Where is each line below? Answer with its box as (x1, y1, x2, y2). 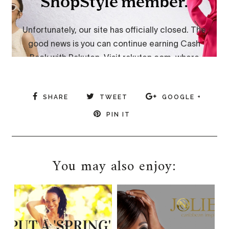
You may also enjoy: (52, 154, 176, 179)
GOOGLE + (162, 93, 201, 101)
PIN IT (106, 110, 130, 118)
